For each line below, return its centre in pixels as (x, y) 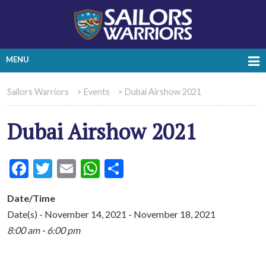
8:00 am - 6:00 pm (44, 230)
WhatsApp (144, 168)
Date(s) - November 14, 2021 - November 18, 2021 (111, 214)
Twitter (83, 168)
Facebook (68, 168)
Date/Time (31, 198)
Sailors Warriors (38, 92)
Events (97, 92)
